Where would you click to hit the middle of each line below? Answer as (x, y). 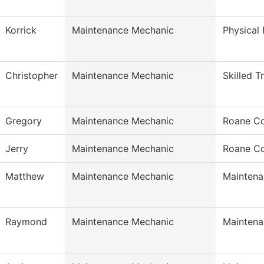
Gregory (24, 121)
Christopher (32, 76)
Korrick (21, 30)
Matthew (25, 176)
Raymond (26, 222)
